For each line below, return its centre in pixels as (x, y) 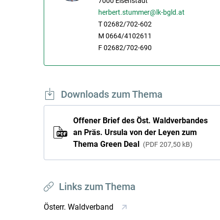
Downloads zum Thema (111, 94)
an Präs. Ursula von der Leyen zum (135, 133)
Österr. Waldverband (79, 207)
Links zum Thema (97, 186)
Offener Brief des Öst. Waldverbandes (140, 121)
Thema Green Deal (107, 144)
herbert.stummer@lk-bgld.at (141, 12)
